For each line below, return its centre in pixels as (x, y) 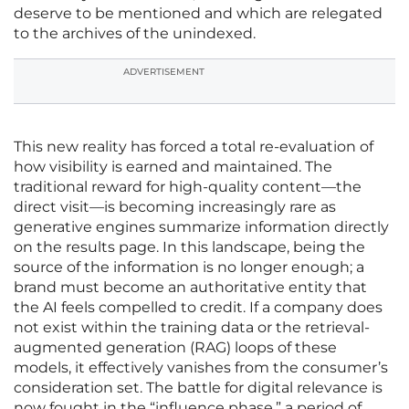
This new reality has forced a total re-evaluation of (194, 147)
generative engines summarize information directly (201, 227)
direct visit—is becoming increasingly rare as (175, 207)
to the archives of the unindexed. (135, 34)
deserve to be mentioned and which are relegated (198, 14)
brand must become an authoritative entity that (190, 288)
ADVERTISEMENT (164, 72)
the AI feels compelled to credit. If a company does (198, 308)
